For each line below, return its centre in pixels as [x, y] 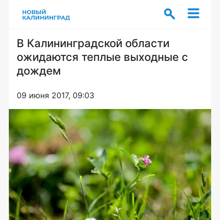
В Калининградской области [93, 43]
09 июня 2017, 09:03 [55, 95]
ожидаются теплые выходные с [102, 57]
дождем [39, 70]
